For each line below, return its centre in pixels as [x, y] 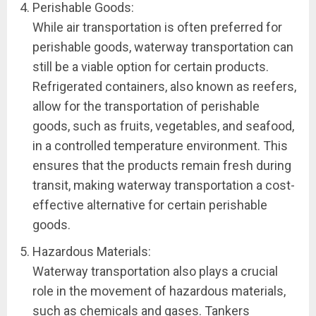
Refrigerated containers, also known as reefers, [164, 86]
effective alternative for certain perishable [150, 205]
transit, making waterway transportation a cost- [164, 185]
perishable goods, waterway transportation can [163, 47]
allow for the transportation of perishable [146, 106]
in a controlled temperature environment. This [160, 146]
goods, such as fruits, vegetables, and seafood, [163, 126]
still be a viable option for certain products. [151, 67]
